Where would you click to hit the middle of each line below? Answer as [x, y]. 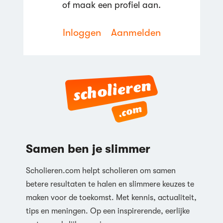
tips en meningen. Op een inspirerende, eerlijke [108, 211]
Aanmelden [136, 32]
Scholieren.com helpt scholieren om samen [101, 171]
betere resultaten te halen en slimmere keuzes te [110, 184]
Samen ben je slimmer [88, 149]
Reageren [106, 122]
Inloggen [82, 32]
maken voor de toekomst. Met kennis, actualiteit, [111, 198]
